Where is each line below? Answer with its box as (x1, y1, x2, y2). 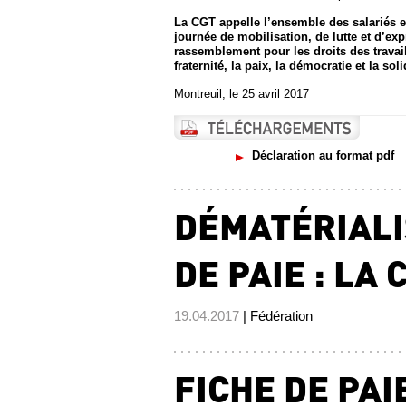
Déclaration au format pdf (252, 149, 394, 162)
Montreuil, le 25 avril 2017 (174, 87, 309, 101)
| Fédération (239, 308, 313, 324)
